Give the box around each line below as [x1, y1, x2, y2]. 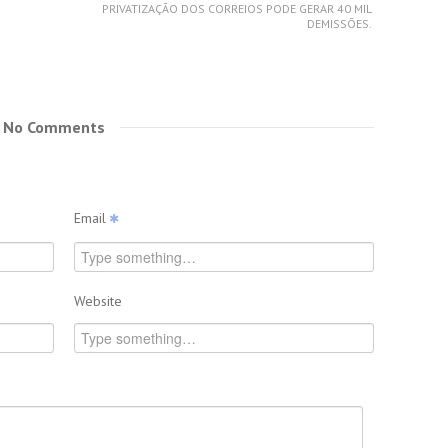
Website [74, 292, 122, 310]
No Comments [3, 117, 105, 137]
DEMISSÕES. [307, 16, 372, 31]
